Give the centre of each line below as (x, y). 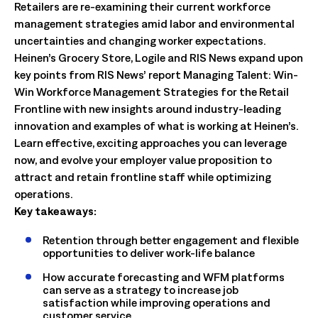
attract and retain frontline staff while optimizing (143, 177)
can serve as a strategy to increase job (141, 290)
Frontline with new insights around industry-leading (148, 109)
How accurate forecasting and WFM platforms (164, 277)
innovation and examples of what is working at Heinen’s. (157, 126)
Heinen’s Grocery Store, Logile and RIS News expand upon (159, 58)
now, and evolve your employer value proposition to (143, 160)
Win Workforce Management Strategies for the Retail (152, 92)
